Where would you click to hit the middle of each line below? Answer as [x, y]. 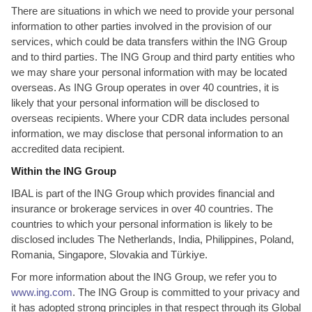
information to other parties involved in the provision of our [141, 26]
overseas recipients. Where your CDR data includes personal [150, 118]
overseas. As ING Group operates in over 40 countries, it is [145, 87]
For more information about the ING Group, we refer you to [144, 277]
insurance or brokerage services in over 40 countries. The [142, 209]
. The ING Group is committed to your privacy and [186, 292]
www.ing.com [42, 292]
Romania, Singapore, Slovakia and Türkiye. [109, 255]
